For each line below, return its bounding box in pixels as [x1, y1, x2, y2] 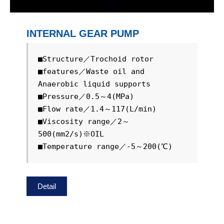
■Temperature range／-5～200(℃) [37, 142, 172, 151]
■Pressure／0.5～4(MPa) [37, 92, 134, 101]
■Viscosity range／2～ [37, 117, 129, 126]
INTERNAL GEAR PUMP [26, 28, 139, 39]
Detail [37, 182, 56, 190]
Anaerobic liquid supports [37, 79, 150, 88]
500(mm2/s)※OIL [37, 129, 104, 138]
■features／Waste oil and [37, 67, 144, 76]
